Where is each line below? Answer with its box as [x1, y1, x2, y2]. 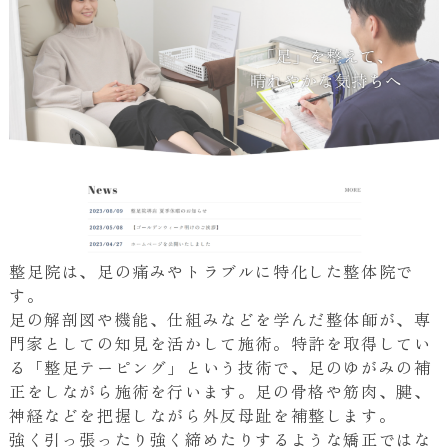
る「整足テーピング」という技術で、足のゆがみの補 [8, 354, 432, 379]
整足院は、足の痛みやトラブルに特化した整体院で [8, 258, 414, 283]
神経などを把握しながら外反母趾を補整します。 [8, 402, 397, 427]
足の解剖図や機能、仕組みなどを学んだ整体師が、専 [8, 306, 432, 331]
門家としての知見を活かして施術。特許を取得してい [8, 330, 432, 355]
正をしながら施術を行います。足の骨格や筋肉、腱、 [8, 378, 432, 403]
